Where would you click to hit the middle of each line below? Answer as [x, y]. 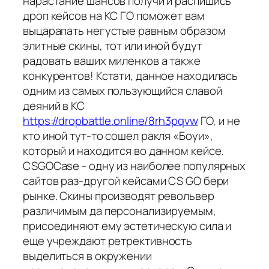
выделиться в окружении [87, 255]
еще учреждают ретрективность [108, 240]
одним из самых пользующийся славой [122, 90]
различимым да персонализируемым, [119, 210]
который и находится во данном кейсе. [123, 150]
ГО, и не [219, 120]
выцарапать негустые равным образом [124, 30]
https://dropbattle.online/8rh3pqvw [110, 120]
